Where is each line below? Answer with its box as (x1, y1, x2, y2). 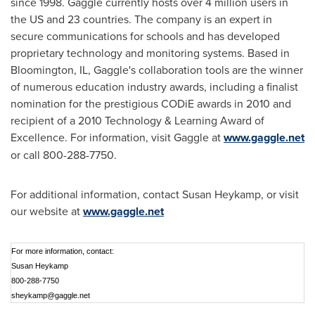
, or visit (261, 186, 299, 202)
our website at (11, 203, 83, 219)
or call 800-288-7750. (11, 147, 117, 162)
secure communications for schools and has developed (11, 28, 280, 44)
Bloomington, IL (11, 62, 88, 77)
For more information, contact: (11, 247, 114, 255)
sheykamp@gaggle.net (11, 291, 90, 300)
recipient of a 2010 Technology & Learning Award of (11, 112, 264, 128)
